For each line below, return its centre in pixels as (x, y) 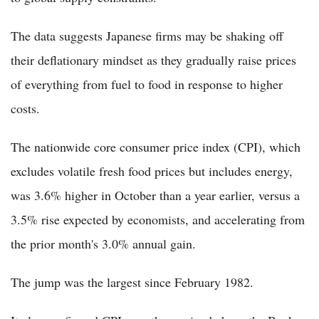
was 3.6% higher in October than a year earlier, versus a (155, 195)
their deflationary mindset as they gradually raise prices (153, 60)
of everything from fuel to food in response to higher (147, 84)
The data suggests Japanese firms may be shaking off (147, 36)
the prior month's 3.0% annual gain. (103, 244)
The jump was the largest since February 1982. (132, 282)
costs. (25, 109)
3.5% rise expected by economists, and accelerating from (158, 220)
